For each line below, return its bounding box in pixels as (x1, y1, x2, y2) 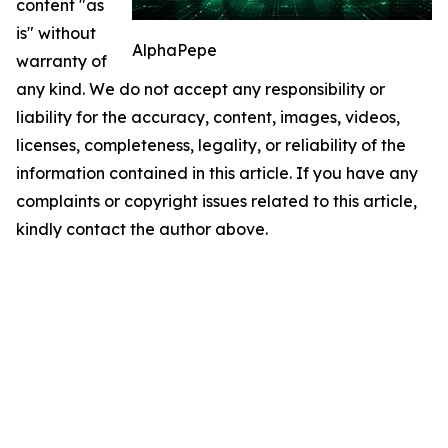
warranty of (16, 51, 107, 72)
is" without (16, 23, 96, 44)
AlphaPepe (132, 40, 217, 61)
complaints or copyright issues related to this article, (16, 191, 417, 212)
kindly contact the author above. (16, 219, 268, 240)
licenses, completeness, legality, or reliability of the (16, 135, 406, 156)
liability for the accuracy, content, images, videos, (16, 107, 400, 128)
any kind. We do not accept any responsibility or (16, 79, 385, 100)
